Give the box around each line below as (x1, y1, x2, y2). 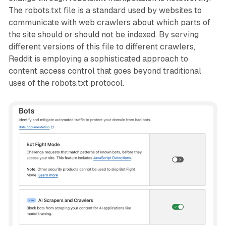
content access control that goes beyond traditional (8, 66, 201, 76)
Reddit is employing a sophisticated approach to (8, 53, 188, 64)
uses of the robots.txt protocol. (8, 78, 124, 88)
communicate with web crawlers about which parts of (8, 17, 210, 27)
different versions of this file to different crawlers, (8, 41, 195, 51)
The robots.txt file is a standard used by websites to (8, 5, 202, 15)
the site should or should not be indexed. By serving (8, 29, 199, 39)
